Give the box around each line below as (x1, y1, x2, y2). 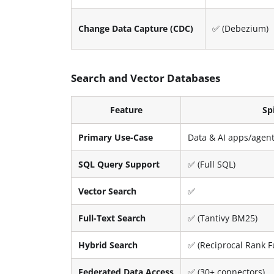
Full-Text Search (78, 212, 146, 224)
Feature (109, 103, 143, 116)
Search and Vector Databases (71, 70, 221, 85)
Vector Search (78, 185, 137, 197)
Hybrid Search (78, 239, 138, 251)
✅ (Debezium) (212, 22, 269, 34)
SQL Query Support (78, 158, 160, 170)
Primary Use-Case (78, 131, 154, 143)
